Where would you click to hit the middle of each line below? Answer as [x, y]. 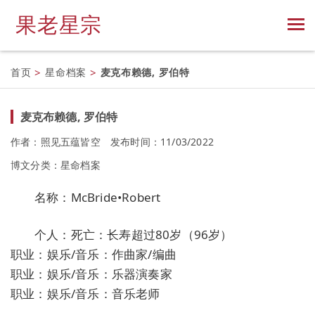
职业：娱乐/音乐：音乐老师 [85, 293]
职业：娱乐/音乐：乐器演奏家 [91, 274]
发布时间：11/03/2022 [162, 141]
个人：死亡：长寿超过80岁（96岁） [134, 234]
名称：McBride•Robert [98, 197]
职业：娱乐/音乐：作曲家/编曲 [94, 254]
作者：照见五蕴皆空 [56, 141]
